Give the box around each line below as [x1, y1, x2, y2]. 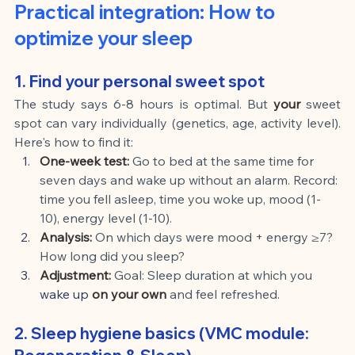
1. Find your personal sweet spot [14, 71, 265, 91]
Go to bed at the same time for [132, 152, 317, 169]
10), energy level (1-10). [40, 209, 172, 226]
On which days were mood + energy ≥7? [95, 228, 336, 245]
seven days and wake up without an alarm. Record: [40, 171, 341, 188]
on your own [92, 285, 166, 302]
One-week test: [40, 152, 129, 169]
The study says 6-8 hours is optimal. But [14, 95, 268, 112]
